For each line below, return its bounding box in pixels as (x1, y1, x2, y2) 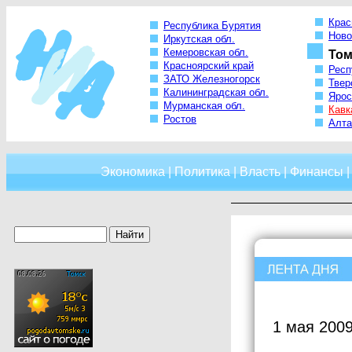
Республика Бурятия (163, 20, 261, 32)
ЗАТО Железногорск (163, 73, 260, 86)
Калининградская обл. (163, 86, 269, 99)
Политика (174, 165, 230, 178)
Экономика (100, 165, 165, 178)
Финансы (289, 165, 343, 178)
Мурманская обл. (163, 100, 245, 112)
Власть (239, 165, 280, 178)
